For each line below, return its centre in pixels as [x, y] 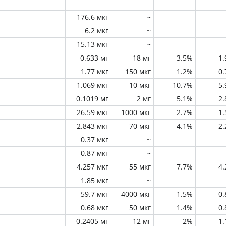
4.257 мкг [93, 167]
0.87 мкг [95, 153]
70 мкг [140, 126]
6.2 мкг [97, 31]
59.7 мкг [95, 194]
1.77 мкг [95, 71]
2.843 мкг [93, 126]
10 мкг [140, 85]
